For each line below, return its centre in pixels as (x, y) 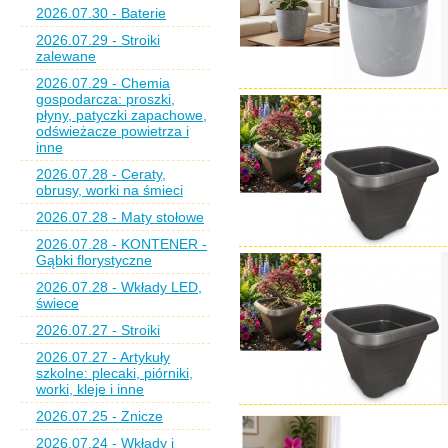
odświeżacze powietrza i (112, 131)
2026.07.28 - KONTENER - (121, 244)
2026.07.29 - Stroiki (98, 40)
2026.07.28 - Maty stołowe (120, 217)
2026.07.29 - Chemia (103, 83)
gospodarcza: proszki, (105, 99)
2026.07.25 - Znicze (99, 416)
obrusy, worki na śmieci (109, 190)
